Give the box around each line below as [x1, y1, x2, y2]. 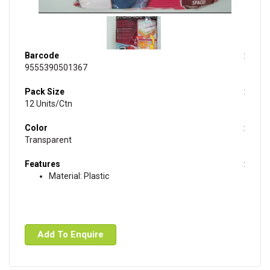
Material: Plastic [49, 171, 109, 181]
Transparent [25, 134, 72, 145]
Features [25, 159, 60, 169]
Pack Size [25, 86, 64, 96]
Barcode [25, 50, 59, 60]
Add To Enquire [37, 228, 104, 240]
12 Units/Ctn [25, 98, 72, 108]
